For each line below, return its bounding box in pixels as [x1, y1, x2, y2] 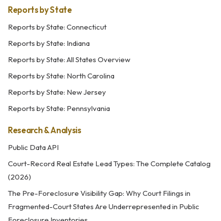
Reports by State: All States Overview [8, 55, 130, 64]
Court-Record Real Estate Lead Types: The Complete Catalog [8, 159, 211, 168]
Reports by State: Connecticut [8, 22, 107, 32]
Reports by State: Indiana [8, 38, 90, 48]
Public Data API [8, 143, 59, 152]
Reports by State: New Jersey [8, 87, 106, 97]
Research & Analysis [8, 125, 81, 135]
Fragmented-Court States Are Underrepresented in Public [8, 202, 199, 211]
